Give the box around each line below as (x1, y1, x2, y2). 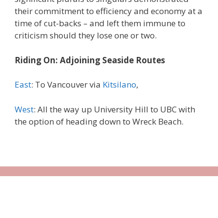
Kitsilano (103, 79, 136, 90)
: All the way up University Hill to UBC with (34, 103, 195, 115)
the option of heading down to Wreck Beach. (15, 115, 183, 127)
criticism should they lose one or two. (15, 30, 157, 41)
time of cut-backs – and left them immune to (15, 18, 185, 29)
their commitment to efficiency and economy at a (15, 5, 202, 17)
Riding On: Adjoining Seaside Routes (15, 54, 165, 66)
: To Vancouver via (31, 79, 103, 90)
